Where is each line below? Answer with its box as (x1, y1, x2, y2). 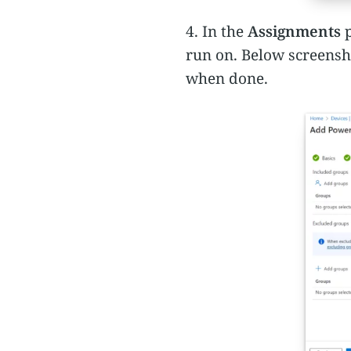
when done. (186, 67, 268, 89)
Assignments (248, 20, 341, 42)
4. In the (186, 20, 248, 42)
